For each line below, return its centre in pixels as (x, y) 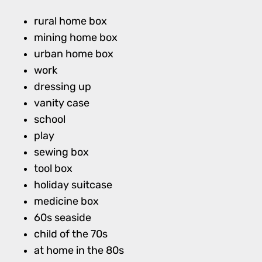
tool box (53, 168)
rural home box (70, 21)
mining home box (75, 37)
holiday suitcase (73, 185)
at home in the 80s (79, 250)
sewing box (61, 152)
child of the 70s (70, 234)
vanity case (61, 103)
